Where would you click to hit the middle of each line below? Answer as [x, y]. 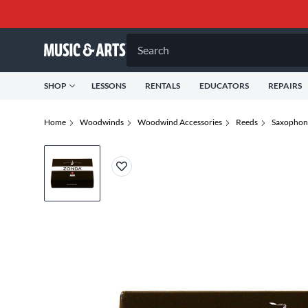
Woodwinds [102, 122]
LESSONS [109, 86]
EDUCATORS [224, 86]
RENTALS [163, 86]
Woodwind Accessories [180, 122]
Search [153, 50]
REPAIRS [285, 86]
